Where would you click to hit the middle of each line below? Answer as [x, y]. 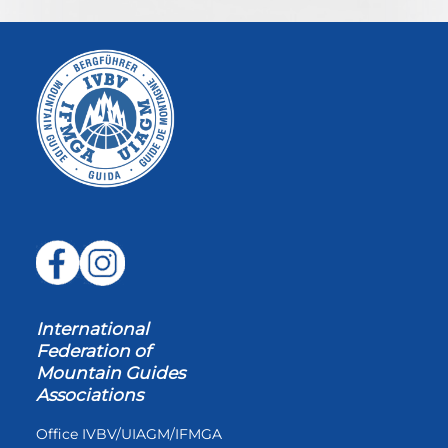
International [92, 329]
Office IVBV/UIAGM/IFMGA [129, 434]
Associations [89, 395]
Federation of [93, 351]
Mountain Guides [110, 373]
